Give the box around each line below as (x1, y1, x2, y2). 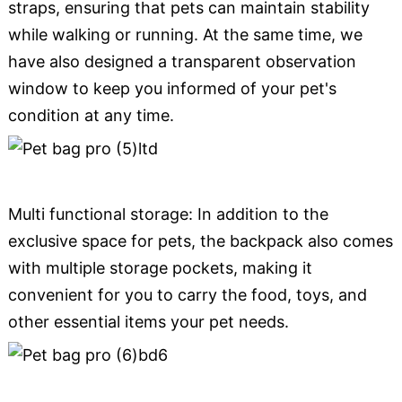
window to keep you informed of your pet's (7, 78, 336, 98)
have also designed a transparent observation (7, 51, 356, 71)
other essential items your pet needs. (7, 312, 289, 332)
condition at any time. (7, 105, 174, 125)
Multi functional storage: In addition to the (7, 205, 328, 224)
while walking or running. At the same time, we (7, 24, 363, 44)
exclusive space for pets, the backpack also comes (7, 232, 393, 251)
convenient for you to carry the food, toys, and (7, 285, 367, 305)
